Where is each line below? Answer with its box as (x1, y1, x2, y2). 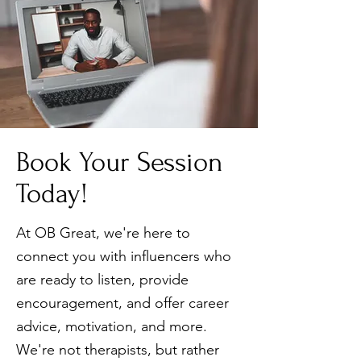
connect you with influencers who (16, 247, 231, 265)
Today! (16, 178, 88, 210)
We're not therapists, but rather (16, 341, 219, 359)
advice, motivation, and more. (16, 317, 207, 335)
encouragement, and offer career (16, 294, 229, 312)
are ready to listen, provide (16, 271, 189, 288)
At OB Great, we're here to (16, 224, 190, 242)
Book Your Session (16, 147, 223, 178)
